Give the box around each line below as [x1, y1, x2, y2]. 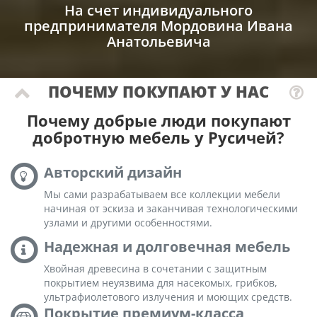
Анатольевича [106, 31, 211, 51]
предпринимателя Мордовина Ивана [24, 16, 293, 35]
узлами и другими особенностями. [44, 216, 213, 230]
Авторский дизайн [44, 163, 183, 183]
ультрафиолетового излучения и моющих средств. [44, 289, 293, 304]
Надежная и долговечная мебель [44, 236, 291, 256]
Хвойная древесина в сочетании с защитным [44, 261, 267, 275]
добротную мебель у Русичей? [33, 126, 284, 148]
